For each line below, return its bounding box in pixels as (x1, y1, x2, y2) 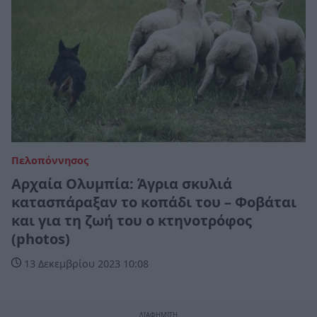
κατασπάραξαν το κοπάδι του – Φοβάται (11, 192, 296, 212)
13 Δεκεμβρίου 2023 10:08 (21, 256, 149, 270)
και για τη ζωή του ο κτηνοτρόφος (11, 210, 252, 230)
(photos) (11, 229, 70, 248)
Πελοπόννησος (11, 153, 88, 167)
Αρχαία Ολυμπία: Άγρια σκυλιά (11, 173, 232, 193)
